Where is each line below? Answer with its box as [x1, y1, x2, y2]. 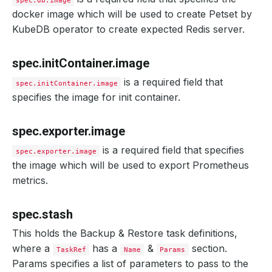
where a [12, 242, 53, 254]
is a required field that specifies [100, 144, 245, 156]
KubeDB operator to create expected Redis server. [12, 23, 245, 35]
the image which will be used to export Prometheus [12, 159, 249, 171]
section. [189, 242, 228, 254]
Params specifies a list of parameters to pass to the [12, 257, 248, 270]
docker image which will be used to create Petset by [12, 8, 252, 20]
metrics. [12, 174, 48, 186]
